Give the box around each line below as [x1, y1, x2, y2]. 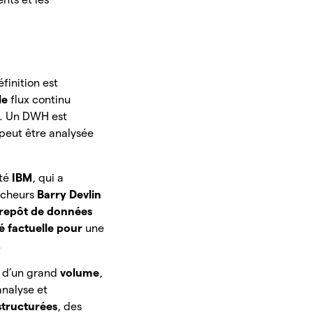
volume [60, 267, 100, 279]
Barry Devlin [37, 189, 102, 201]
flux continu [10, 94, 71, 106]
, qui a [32, 172, 64, 184]
